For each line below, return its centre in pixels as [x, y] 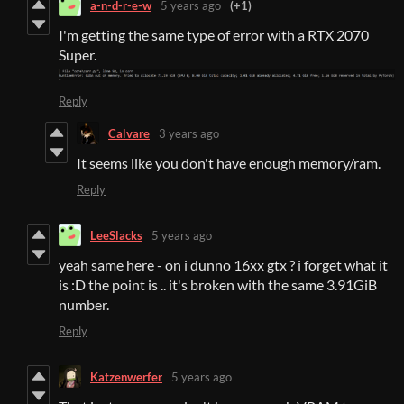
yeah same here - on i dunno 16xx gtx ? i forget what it [223, 265]
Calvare [129, 133]
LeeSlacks [116, 235]
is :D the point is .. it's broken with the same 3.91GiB [218, 285]
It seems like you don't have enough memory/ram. [229, 163]
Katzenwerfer [126, 376]
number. [84, 305]
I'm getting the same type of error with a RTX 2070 [214, 35]
